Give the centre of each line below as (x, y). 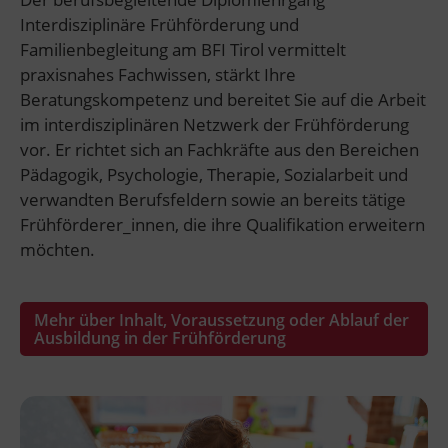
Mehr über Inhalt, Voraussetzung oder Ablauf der (221, 320)
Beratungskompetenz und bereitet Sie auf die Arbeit (223, 99)
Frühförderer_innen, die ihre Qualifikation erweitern (222, 224)
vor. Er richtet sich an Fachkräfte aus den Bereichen (219, 149)
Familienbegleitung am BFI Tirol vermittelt (183, 49)
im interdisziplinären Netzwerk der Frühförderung (214, 124)
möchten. (57, 249)
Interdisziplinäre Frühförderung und (159, 24)
